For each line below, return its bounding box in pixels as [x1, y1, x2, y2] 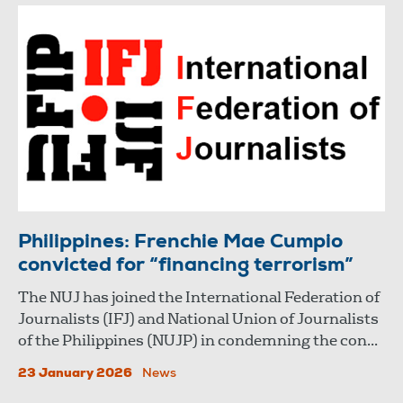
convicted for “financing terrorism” [18, 256, 354, 277]
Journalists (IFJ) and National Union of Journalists [18, 309, 379, 329]
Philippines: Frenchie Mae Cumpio [18, 233, 343, 254]
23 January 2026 [18, 368, 132, 381]
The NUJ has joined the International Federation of [18, 288, 380, 308]
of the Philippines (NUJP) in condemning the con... [18, 331, 378, 351]
